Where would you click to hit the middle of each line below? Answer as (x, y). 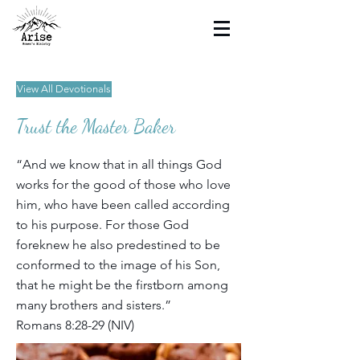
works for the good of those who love (123, 184)
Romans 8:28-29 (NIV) (75, 325)
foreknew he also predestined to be (118, 245)
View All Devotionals (64, 89)
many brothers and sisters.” (94, 305)
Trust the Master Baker (96, 127)
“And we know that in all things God (119, 164)
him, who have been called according (123, 205)
